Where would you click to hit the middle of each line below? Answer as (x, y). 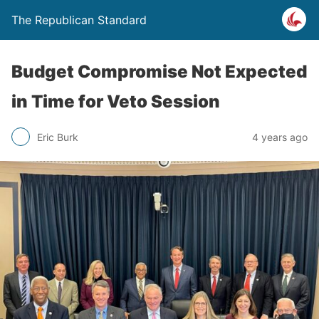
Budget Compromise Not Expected (159, 72)
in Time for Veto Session (116, 101)
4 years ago (280, 137)
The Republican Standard (79, 20)
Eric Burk (58, 137)
